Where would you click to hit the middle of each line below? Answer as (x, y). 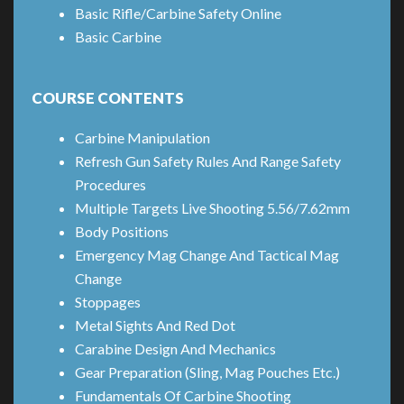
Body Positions (122, 232)
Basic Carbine (119, 37)
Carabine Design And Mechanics (175, 349)
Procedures (110, 185)
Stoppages (108, 302)
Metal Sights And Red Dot (155, 326)
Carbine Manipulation (142, 138)
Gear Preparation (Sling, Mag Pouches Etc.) (207, 372)
